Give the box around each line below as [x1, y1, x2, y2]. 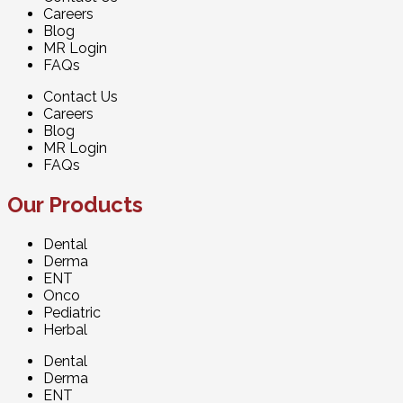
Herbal [43, 320, 87, 338]
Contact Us [43, 88, 118, 106]
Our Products [7, 191, 143, 218]
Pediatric [43, 303, 101, 321]
